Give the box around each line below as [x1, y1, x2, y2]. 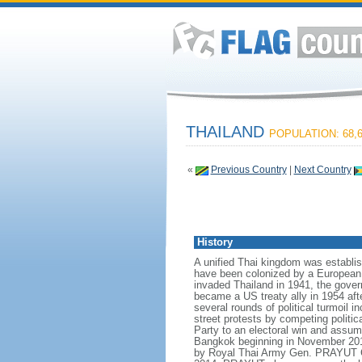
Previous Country [210, 164, 287, 175]
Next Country [293, 164, 351, 175]
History [196, 236, 233, 248]
